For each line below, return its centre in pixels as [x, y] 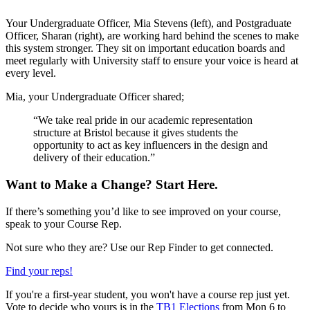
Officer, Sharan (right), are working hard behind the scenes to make [152, 36]
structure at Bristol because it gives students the [136, 133]
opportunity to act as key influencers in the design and [151, 145]
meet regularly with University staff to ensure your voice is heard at [152, 61]
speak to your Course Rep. [64, 224]
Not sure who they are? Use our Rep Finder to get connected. [139, 247]
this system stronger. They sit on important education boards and [145, 48]
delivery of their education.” [94, 158]
